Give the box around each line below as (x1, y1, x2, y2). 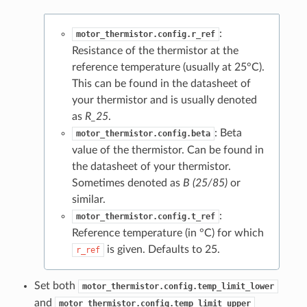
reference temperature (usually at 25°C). (71, 61, 265, 73)
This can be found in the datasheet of (71, 77, 251, 89)
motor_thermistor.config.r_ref (75, 29, 215, 39)
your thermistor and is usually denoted (71, 94, 257, 106)
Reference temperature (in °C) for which (71, 227, 264, 238)
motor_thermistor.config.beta (75, 128, 210, 138)
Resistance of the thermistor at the (71, 45, 238, 56)
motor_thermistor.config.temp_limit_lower (82, 281, 274, 291)
